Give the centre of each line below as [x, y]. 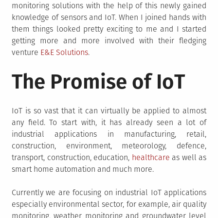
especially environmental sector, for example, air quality [109, 204]
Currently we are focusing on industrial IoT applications [109, 192]
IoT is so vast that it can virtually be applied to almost [109, 111]
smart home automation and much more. [83, 169]
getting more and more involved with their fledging [109, 41]
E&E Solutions [64, 52]
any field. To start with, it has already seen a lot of [109, 122]
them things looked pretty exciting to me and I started [109, 29]
